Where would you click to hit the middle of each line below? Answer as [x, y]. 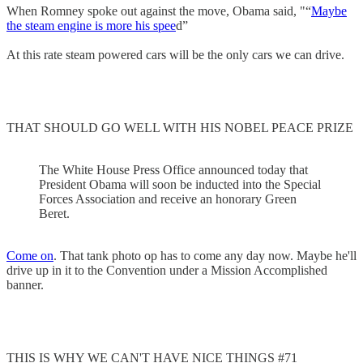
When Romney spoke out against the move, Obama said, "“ [159, 11]
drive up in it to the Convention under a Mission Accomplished [167, 270]
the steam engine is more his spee [91, 25]
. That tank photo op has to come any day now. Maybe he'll [205, 255]
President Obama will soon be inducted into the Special [180, 184]
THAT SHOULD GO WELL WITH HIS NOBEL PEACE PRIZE [180, 127]
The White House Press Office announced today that [173, 169]
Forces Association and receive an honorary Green [168, 199]
